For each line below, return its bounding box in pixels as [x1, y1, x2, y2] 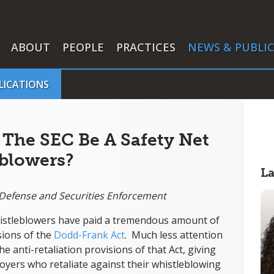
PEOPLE [62, 40, 104, 54]
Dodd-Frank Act [54, 228, 125, 242]
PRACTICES [116, 40, 176, 54]
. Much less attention [125, 228, 223, 242]
